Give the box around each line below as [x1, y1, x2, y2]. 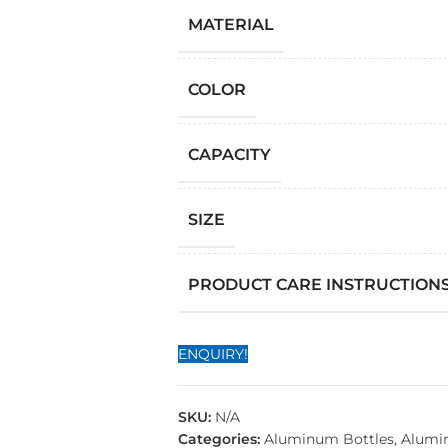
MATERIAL [187, 15, 274, 34]
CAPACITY [187, 145, 271, 164]
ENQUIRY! [177, 345, 248, 363]
